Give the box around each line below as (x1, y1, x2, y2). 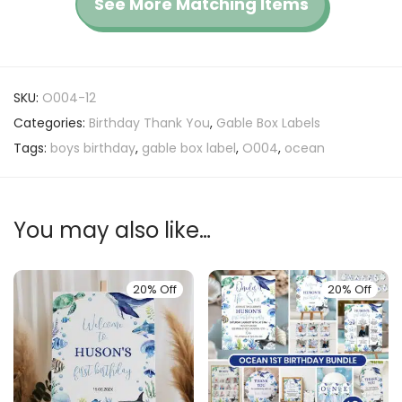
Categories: (13, 114, 89, 133)
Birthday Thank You (89, 114, 210, 133)
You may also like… (13, 215, 211, 246)
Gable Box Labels (216, 114, 320, 133)
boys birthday (50, 139, 135, 158)
